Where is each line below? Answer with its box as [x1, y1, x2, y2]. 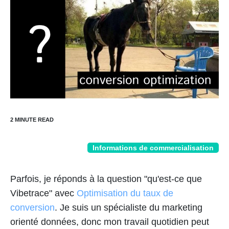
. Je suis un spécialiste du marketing [55, 202, 202, 213]
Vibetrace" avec [10, 188, 77, 198]
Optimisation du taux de [77, 188, 173, 198]
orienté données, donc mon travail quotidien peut [10, 217, 209, 227]
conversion [10, 202, 55, 213]
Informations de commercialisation [93, 144, 214, 152]
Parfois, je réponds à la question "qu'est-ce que [10, 174, 202, 184]
